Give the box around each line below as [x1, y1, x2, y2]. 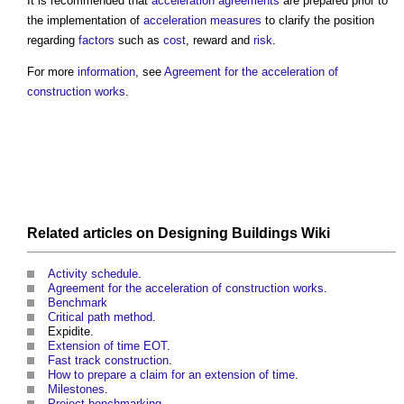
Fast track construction [48, 353, 169, 368]
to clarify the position [262, 14, 374, 28]
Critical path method [48, 310, 152, 325]
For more [27, 65, 78, 79]
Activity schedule [48, 267, 138, 281]
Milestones [48, 382, 105, 397]
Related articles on [27, 225, 158, 242]
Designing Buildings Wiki [158, 225, 330, 242]
